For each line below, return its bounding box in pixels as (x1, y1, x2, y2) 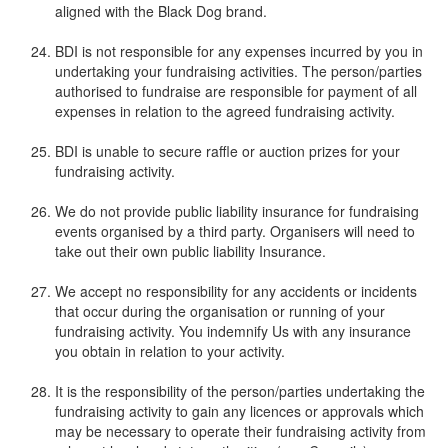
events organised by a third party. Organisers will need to (55, 220, 415, 241)
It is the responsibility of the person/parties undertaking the (55, 380, 425, 401)
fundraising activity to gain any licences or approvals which (55, 400, 424, 421)
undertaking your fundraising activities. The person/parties (55, 60, 422, 81)
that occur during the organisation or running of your (55, 300, 385, 321)
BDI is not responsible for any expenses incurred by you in (55, 40, 423, 61)
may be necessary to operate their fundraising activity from (55, 420, 426, 441)
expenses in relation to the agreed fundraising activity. (55, 100, 395, 121)
